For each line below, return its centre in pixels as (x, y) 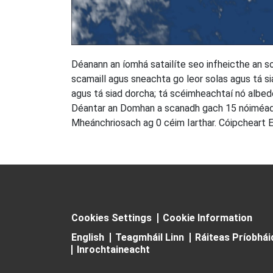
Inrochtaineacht (113, 249)
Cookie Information (207, 218)
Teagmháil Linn (150, 237)
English (88, 237)
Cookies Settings (112, 218)
